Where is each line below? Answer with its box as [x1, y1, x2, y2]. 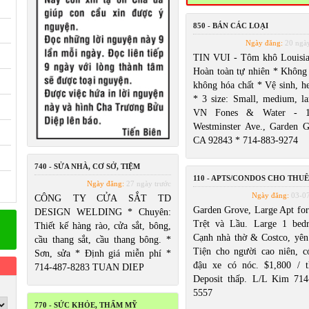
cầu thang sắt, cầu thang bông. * [34, 235, 171, 245]
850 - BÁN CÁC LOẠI [193, 21, 268, 30]
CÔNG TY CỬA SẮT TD [34, 193, 171, 203]
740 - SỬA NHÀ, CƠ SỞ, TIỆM [34, 162, 140, 170]
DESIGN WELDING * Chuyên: [34, 207, 171, 217]
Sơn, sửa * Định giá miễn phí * [34, 248, 171, 259]
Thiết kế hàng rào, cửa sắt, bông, [34, 221, 171, 231]
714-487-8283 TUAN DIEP [34, 262, 144, 272]
